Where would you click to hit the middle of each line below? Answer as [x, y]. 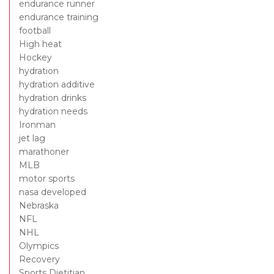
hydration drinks [53, 98]
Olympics [39, 246]
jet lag [32, 139]
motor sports [47, 179]
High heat [40, 44]
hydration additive [57, 85]
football [35, 31]
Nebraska [39, 206]
